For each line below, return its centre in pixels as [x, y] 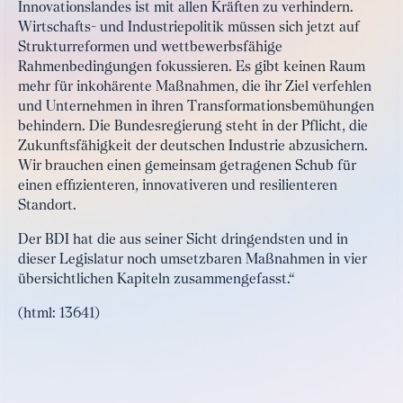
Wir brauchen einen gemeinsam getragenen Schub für [187, 166]
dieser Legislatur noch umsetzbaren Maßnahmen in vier [193, 260]
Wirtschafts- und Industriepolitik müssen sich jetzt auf [189, 28]
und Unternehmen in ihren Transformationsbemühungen [196, 107]
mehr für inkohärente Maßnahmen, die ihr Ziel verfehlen [195, 87]
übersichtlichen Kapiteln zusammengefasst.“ [157, 280]
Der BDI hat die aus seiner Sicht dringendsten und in [183, 240]
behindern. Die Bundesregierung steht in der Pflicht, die [193, 127]
